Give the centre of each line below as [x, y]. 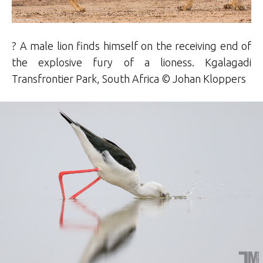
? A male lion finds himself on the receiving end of [131, 46]
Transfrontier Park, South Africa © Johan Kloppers [129, 79]
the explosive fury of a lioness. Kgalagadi [131, 63]
